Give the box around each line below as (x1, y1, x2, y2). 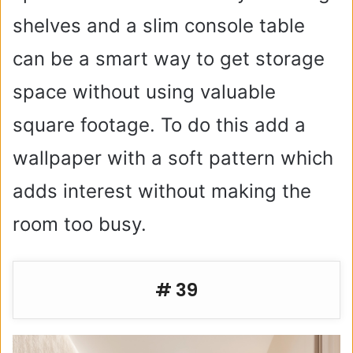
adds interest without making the (13, 180, 311, 203)
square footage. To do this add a (13, 113, 306, 136)
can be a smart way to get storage (13, 47, 325, 70)
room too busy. (13, 213, 147, 236)
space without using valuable (13, 80, 276, 103)
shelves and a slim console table (13, 14, 305, 37)
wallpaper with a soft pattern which (13, 147, 333, 169)
